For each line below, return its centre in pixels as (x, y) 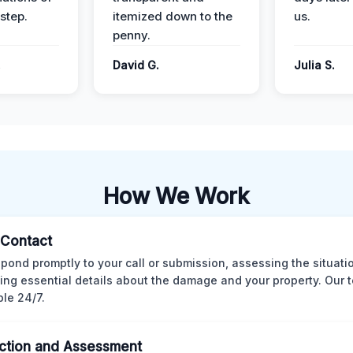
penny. (132, 35)
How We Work (176, 196)
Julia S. (314, 65)
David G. (136, 65)
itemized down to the (173, 16)
